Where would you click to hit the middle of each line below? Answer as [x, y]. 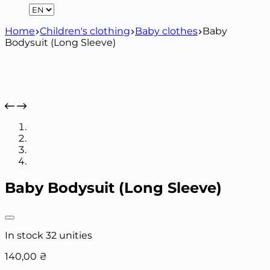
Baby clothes [166, 31]
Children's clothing [85, 31]
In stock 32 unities [49, 235]
